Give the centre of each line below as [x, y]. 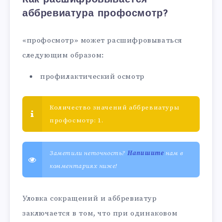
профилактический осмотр [92, 77]
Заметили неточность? [88, 153]
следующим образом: [63, 55]
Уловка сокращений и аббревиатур [90, 199]
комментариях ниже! [83, 166]
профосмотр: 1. [77, 121]
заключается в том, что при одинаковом [100, 214]
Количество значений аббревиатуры [115, 108]
